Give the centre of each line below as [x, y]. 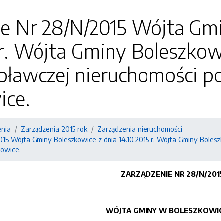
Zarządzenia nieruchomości [140, 129]
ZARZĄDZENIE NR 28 [158, 174]
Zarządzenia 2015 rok [54, 129]
